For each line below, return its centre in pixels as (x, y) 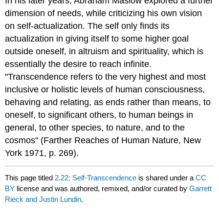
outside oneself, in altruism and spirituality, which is (104, 51)
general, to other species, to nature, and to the (95, 127)
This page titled (30, 177)
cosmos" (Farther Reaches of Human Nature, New (103, 140)
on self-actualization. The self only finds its (88, 26)
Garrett (201, 188)
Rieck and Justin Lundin (43, 199)
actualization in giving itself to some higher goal (97, 38)
